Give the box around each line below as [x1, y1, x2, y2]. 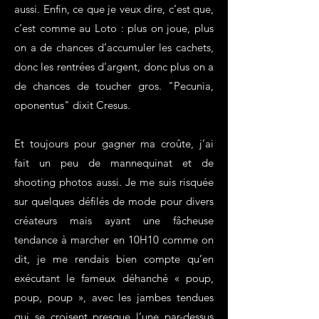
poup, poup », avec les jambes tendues [14, 291, 214, 304]
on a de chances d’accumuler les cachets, [14, 41, 214, 54]
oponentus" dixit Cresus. [14, 98, 130, 112]
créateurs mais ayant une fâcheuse [14, 214, 214, 227]
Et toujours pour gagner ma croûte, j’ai [14, 137, 214, 150]
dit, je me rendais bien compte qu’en [14, 252, 214, 266]
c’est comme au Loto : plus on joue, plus [14, 21, 214, 35]
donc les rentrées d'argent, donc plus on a [14, 60, 214, 73]
